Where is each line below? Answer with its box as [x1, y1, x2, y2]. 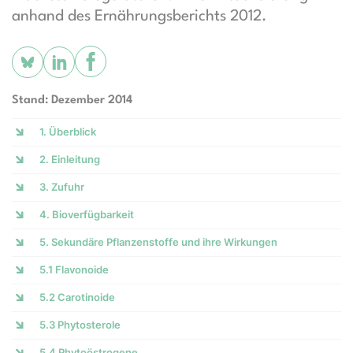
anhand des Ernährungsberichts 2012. [12, 9, 267, 24]
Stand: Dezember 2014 [12, 95, 132, 106]
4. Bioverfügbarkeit [39, 208, 134, 221]
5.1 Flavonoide [39, 263, 109, 276]
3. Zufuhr [39, 180, 84, 193]
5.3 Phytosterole [39, 318, 121, 331]
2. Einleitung [39, 153, 100, 165]
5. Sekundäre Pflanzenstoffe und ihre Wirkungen [39, 236, 277, 248]
